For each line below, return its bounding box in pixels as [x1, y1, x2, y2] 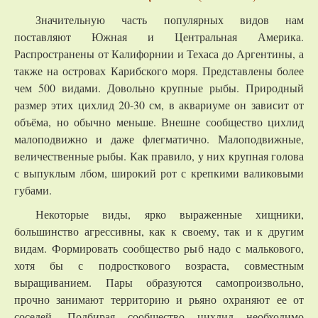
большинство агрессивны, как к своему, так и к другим [14, 224, 304, 238]
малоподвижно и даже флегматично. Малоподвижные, [14, 131, 304, 146]
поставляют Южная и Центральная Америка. [14, 29, 304, 44]
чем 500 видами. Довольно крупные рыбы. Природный [14, 80, 304, 95]
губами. [14, 182, 52, 197]
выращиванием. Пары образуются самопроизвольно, [14, 275, 304, 290]
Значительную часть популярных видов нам [35, 12, 304, 27]
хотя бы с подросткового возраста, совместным [14, 258, 304, 273]
